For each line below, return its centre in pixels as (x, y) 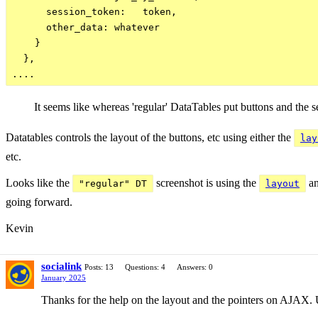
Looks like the (39, 183)
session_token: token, (94, 12)
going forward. (39, 202)
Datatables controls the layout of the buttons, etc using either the (150, 137)
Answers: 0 (195, 267)
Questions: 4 (145, 267)
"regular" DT (113, 183)
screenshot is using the (206, 183)
